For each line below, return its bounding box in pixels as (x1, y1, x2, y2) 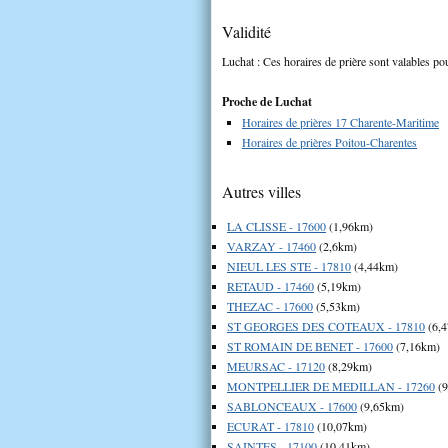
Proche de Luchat (222, 92, 312, 110)
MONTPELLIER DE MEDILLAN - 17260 (227, 377, 435, 394)
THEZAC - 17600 (227, 297, 313, 314)
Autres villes (222, 180, 301, 202)
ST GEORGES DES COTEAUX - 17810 (227, 317, 425, 334)
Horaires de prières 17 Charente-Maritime (242, 113, 439, 130)
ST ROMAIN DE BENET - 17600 (227, 337, 393, 354)
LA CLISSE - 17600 (227, 217, 326, 234)
